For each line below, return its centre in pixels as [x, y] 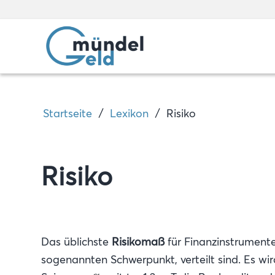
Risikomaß [138, 242]
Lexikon [129, 113]
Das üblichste [76, 242]
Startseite [68, 113]
